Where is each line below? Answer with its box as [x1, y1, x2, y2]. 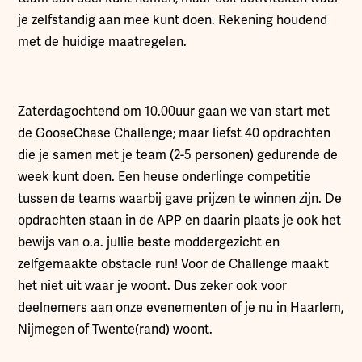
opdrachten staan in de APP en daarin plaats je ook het [18, 213, 342, 229]
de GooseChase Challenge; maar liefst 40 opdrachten [18, 125, 331, 141]
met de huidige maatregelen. [18, 34, 187, 50]
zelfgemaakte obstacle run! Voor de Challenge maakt [18, 256, 330, 272]
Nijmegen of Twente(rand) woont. [18, 322, 213, 338]
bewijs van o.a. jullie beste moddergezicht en [18, 234, 280, 250]
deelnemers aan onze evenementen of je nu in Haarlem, [18, 300, 344, 316]
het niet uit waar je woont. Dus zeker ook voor [18, 278, 288, 294]
